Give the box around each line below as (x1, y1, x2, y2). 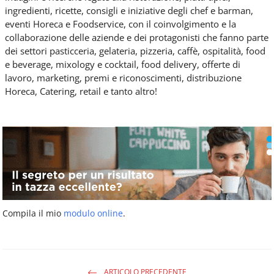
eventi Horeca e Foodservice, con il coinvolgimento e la (5, 18, 236, 31)
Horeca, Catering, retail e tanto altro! (5, 85, 157, 98)
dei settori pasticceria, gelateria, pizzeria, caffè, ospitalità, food (5, 45, 265, 57)
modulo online (64, 207, 123, 220)
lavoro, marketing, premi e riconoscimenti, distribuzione (5, 72, 242, 84)
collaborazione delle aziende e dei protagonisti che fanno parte (5, 31, 268, 44)
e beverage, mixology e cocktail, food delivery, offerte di (5, 58, 240, 71)
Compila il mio (2, 207, 64, 220)
